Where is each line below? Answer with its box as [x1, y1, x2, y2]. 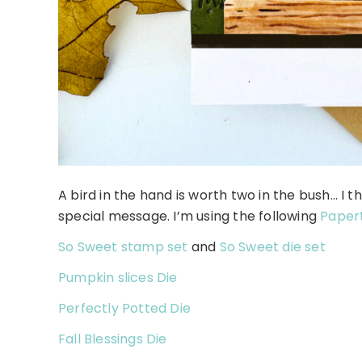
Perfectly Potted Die [58, 299, 191, 318]
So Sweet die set [219, 238, 326, 257]
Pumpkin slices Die [58, 268, 178, 288]
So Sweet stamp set [58, 238, 188, 257]
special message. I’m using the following [58, 207, 321, 226]
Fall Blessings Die [58, 330, 167, 349]
